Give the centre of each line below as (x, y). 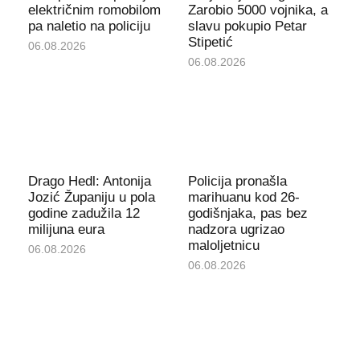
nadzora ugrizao (236, 230)
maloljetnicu (224, 246)
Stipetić (211, 42)
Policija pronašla (237, 182)
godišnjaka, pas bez (248, 214)
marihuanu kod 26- (244, 198)
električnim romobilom (94, 10)
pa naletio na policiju (89, 26)
